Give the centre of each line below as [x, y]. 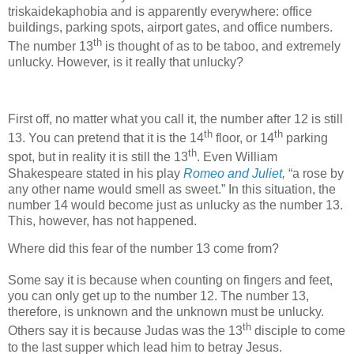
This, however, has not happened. [102, 220]
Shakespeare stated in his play [96, 173]
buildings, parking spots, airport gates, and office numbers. [170, 28]
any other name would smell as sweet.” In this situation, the [172, 189]
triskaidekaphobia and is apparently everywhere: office [160, 12]
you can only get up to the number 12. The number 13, [158, 296]
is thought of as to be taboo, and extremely [221, 47]
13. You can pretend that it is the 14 [106, 138]
